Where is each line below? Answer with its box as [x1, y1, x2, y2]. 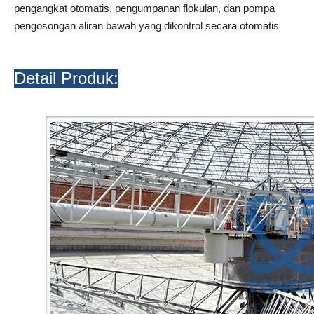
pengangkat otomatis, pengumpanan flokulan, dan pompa [14, 1, 275, 14]
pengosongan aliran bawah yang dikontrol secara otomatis [14, 19, 279, 32]
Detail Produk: [14, 68, 118, 88]
